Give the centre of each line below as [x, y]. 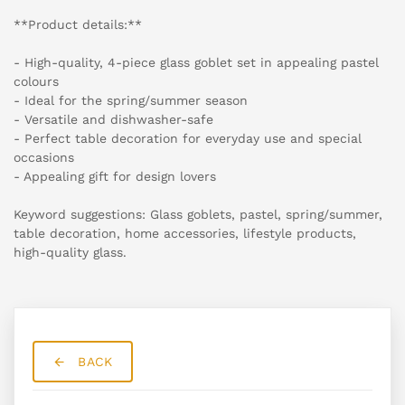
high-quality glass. [70, 253]
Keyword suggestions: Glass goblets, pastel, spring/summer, [198, 215]
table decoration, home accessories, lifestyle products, [185, 234]
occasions [44, 158]
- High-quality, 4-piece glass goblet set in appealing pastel [196, 63]
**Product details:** [78, 25]
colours [36, 82]
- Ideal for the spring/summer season [131, 101]
